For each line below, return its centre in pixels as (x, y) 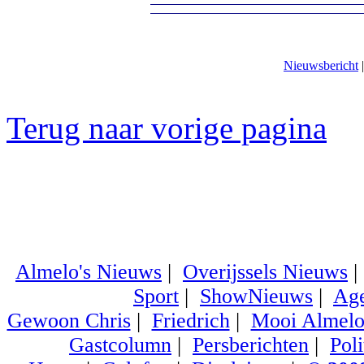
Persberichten (251, 345)
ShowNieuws (256, 297)
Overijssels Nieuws (265, 272)
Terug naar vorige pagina (167, 128)
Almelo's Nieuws (89, 272)
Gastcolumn (120, 345)
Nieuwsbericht (321, 66)
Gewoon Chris (69, 321)
